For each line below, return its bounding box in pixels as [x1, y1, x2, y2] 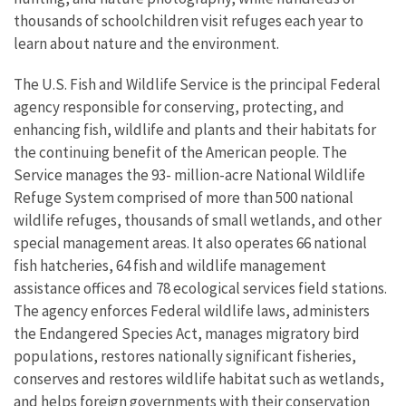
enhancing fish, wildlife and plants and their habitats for [14, 120, 376, 140]
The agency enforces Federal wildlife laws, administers [14, 301, 370, 321]
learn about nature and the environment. [14, 34, 279, 53]
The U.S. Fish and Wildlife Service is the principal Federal [14, 74, 381, 94]
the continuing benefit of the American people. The [14, 142, 347, 162]
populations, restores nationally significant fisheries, [14, 346, 356, 366]
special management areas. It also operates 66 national [14, 233, 367, 253]
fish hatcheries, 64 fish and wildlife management [14, 256, 326, 275]
